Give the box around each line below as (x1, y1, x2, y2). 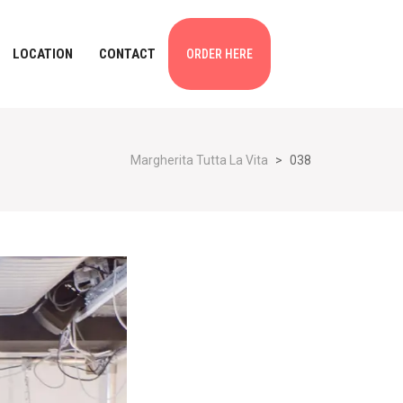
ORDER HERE (186, 47, 253, 61)
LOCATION (13, 46, 73, 62)
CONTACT (99, 46, 156, 62)
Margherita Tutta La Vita (130, 153, 268, 167)
